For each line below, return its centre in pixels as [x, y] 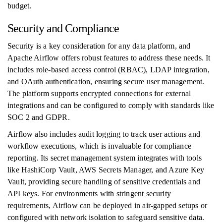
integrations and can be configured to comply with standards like [111, 105]
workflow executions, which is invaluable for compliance [99, 146]
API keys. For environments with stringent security [89, 194]
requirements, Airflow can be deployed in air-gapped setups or [107, 205]
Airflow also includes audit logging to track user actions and [104, 134]
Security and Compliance [63, 28]
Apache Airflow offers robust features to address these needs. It [109, 58]
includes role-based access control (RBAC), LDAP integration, [109, 70]
